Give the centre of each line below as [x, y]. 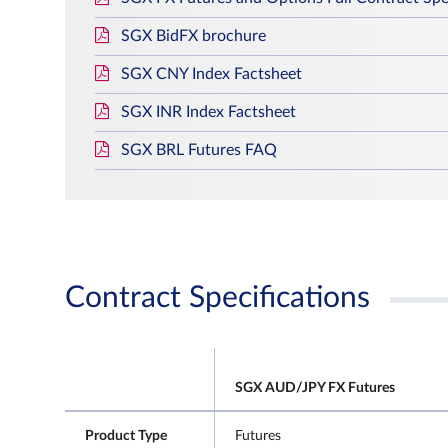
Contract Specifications [217, 298]
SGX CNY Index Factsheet [211, 74]
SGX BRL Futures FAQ [199, 150]
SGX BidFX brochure [193, 36]
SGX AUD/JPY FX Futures [315, 388]
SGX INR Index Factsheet [208, 112]
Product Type [126, 436]
